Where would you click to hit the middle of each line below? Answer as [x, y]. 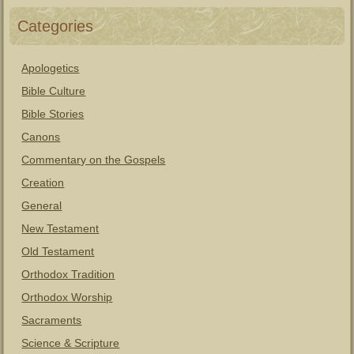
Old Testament [58, 251]
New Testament [60, 228]
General [42, 205]
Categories [56, 26]
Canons [41, 137]
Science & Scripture [71, 343]
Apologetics [51, 68]
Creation [43, 183]
